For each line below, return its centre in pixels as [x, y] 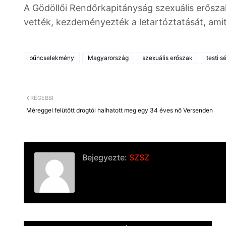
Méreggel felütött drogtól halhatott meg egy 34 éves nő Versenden [120, 110]
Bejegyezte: [105, 157]
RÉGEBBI [42, 98]
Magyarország [108, 58]
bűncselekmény [52, 58]
